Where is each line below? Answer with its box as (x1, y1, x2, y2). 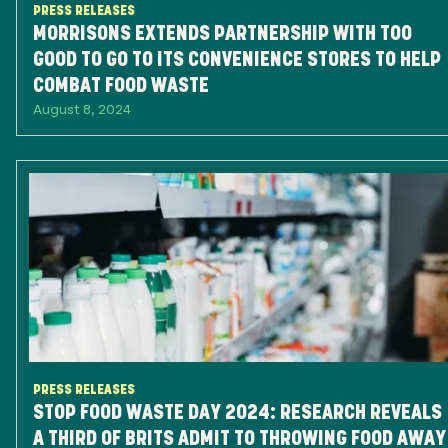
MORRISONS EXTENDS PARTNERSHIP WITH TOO (33, 26, 412, 40)
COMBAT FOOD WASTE (33, 78, 209, 92)
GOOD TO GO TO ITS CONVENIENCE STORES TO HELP (33, 52, 441, 66)
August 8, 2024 (33, 100, 131, 117)
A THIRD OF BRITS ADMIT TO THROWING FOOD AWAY (33, 431, 446, 445)
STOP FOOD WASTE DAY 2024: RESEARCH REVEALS (33, 405, 442, 419)
